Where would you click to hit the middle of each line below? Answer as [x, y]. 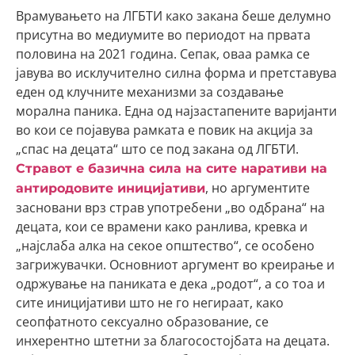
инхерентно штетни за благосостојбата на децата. [173, 341]
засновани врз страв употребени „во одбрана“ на [170, 208]
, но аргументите [258, 188]
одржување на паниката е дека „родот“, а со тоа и [170, 284]
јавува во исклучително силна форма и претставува [176, 73]
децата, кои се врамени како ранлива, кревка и [162, 227]
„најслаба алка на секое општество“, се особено [165, 246]
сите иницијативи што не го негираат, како [150, 303]
